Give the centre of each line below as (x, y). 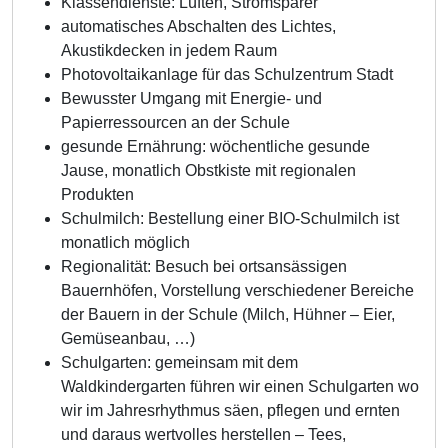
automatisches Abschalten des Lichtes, (198, 26)
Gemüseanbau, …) (128, 338)
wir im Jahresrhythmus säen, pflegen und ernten (230, 410)
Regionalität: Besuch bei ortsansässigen (204, 266)
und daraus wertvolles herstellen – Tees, (203, 434)
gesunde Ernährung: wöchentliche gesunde (215, 146)
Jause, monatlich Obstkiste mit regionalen (208, 170)
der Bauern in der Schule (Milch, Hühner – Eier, (228, 314)
